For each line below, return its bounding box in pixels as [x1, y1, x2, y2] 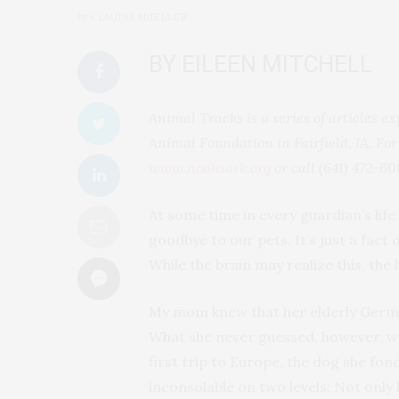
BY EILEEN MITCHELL [149, 51, 372, 78]
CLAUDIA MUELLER [91, 11, 187, 24]
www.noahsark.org [149, 159, 271, 177]
